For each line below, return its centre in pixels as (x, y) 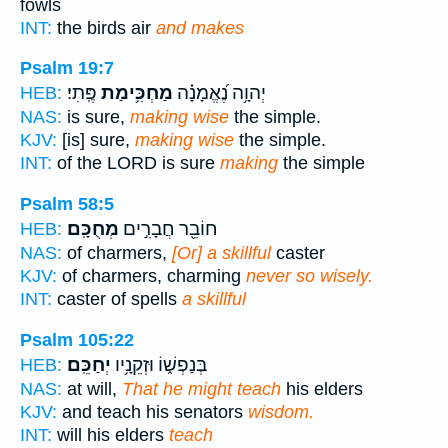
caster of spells (117, 298)
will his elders (110, 434)
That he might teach (201, 388)
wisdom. (281, 411)
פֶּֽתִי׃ (82, 93)
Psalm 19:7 (67, 68)
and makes (200, 27)
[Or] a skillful (221, 252)
